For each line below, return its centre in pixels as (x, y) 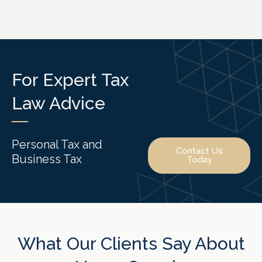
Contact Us (199, 151)
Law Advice (58, 103)
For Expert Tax (70, 80)
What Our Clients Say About (131, 244)
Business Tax (47, 159)
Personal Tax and (57, 145)
